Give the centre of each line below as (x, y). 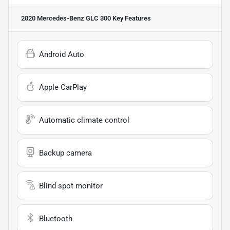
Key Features (131, 18)
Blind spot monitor (71, 186)
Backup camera (65, 153)
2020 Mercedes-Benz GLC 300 (66, 18)
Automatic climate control (84, 120)
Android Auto (62, 55)
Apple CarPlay (63, 88)
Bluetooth (56, 219)
